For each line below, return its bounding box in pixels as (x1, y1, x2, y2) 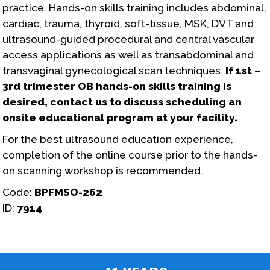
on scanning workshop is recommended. (2, 164, 204, 177)
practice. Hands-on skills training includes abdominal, (2, 1, 267, 14)
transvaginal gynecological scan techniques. (2, 64, 226, 77)
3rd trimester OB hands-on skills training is (2, 80, 232, 92)
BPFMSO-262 (32, 186, 103, 198)
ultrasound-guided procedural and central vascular (2, 33, 255, 45)
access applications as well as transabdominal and (2, 48, 254, 61)
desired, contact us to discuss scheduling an (2, 95, 242, 108)
